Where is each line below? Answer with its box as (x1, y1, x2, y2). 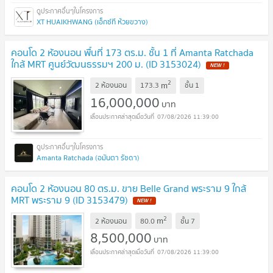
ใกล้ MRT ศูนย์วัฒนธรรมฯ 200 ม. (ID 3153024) (11, 55, 201, 72)
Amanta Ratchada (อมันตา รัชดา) (37, 151, 140, 163)
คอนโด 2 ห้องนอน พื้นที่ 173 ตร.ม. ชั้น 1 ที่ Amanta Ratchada (11, 44, 253, 60)
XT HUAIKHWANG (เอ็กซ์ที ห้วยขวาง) (37, 15, 148, 27)
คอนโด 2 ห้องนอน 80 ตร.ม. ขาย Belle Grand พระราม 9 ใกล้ (11, 180, 246, 196)
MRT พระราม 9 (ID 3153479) (11, 191, 128, 208)
